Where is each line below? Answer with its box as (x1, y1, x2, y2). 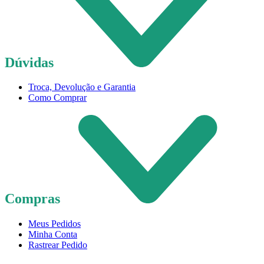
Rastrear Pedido (28, 240, 87, 250)
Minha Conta (28, 229, 77, 240)
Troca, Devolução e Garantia (28, 82, 136, 93)
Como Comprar (28, 93, 87, 103)
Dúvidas (5, 54, 57, 70)
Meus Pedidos (28, 219, 81, 229)
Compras (5, 191, 64, 207)
